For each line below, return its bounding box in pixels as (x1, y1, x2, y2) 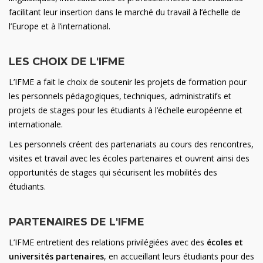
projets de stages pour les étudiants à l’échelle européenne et (9, 104, 242, 116)
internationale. (9, 119, 63, 130)
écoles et (207, 237, 243, 248)
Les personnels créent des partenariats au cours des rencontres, (9, 139, 254, 150)
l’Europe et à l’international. (9, 21, 110, 32)
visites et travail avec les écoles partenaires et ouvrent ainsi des (9, 153, 249, 164)
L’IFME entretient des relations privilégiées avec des (9, 237, 207, 248)
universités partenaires (9, 251, 104, 262)
